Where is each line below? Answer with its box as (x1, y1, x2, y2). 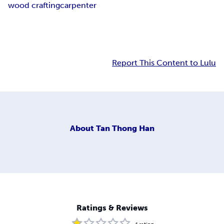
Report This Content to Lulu (112, 58, 216, 68)
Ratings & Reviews (76, 203, 148, 213)
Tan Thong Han (95, 123, 154, 133)
